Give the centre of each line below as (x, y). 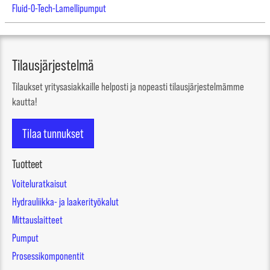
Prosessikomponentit (48, 256)
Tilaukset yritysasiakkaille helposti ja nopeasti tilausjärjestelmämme (128, 87)
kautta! (25, 102)
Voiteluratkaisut (39, 184)
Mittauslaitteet (37, 220)
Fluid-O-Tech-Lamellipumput (59, 8)
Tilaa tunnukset (53, 133)
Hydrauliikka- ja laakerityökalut (65, 202)
